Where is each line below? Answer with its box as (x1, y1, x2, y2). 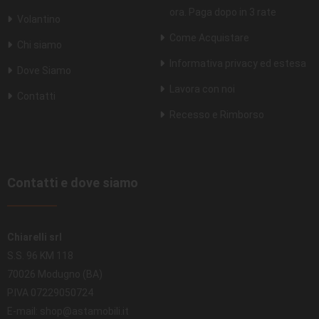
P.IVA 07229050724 (7, 287, 93, 299)
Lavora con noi (169, 83, 235, 95)
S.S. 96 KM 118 (7, 250, 73, 262)
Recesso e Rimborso (169, 109, 264, 121)
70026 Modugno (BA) (7, 268, 103, 281)
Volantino (17, 14, 61, 26)
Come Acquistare (169, 32, 249, 44)
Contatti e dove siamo (7, 175, 138, 191)
